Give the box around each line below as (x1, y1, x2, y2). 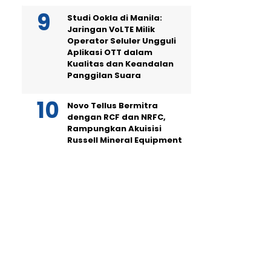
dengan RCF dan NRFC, (67, 111, 166, 123)
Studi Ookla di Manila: (67, 12, 162, 24)
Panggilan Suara (67, 70, 141, 81)
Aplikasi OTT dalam (67, 47, 152, 58)
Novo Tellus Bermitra (67, 100, 158, 111)
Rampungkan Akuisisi (67, 123, 162, 134)
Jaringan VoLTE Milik (67, 24, 155, 35)
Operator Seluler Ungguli (67, 35, 176, 47)
